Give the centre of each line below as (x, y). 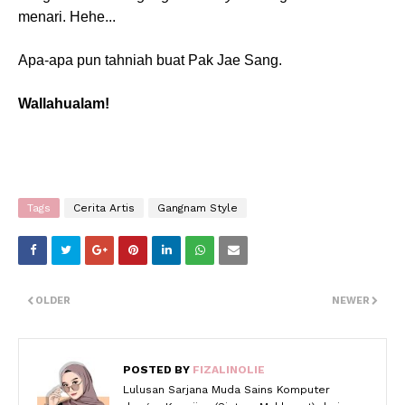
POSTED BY (156, 370)
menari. (44, 17)
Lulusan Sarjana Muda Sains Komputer (226, 390)
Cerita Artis (104, 208)
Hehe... (93, 17)
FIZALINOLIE (227, 370)
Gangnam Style (198, 208)
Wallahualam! (64, 104)
